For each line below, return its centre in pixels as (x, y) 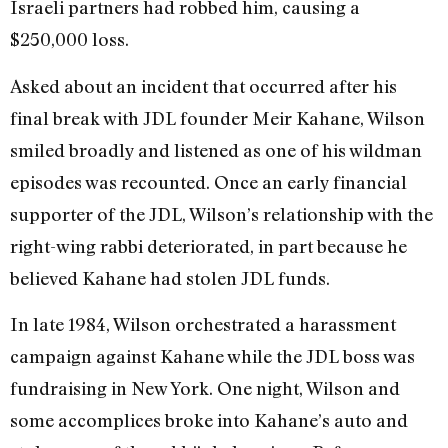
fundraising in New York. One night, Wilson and (205, 388)
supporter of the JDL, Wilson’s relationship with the (221, 213)
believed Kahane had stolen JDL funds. (170, 277)
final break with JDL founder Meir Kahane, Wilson (217, 117)
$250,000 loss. (69, 39)
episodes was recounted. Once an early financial (208, 181)
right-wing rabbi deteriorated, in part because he (208, 245)
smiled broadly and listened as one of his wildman (216, 149)
